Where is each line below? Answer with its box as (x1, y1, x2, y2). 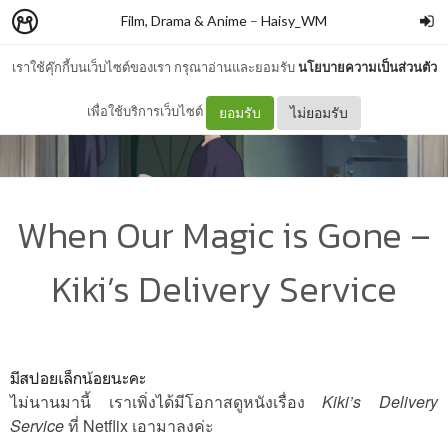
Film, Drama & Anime (121, 12, 247, 29)
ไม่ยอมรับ (290, 103, 348, 121)
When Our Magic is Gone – (17, 207, 431, 262)
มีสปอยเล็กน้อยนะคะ (10, 367, 146, 388)
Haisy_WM (261, 12, 327, 29)
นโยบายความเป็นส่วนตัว (297, 59, 437, 75)
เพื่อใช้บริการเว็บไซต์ (87, 103, 206, 119)
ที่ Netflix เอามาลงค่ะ (64, 413, 214, 437)
